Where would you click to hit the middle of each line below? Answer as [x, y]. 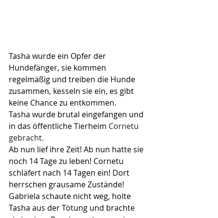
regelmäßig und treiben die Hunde [73, 80]
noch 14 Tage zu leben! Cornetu [67, 161]
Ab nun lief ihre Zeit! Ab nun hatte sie [77, 150]
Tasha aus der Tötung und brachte [73, 208]
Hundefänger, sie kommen [58, 68]
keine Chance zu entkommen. [63, 103]
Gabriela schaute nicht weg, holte [71, 196]
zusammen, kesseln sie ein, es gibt [72, 91]
